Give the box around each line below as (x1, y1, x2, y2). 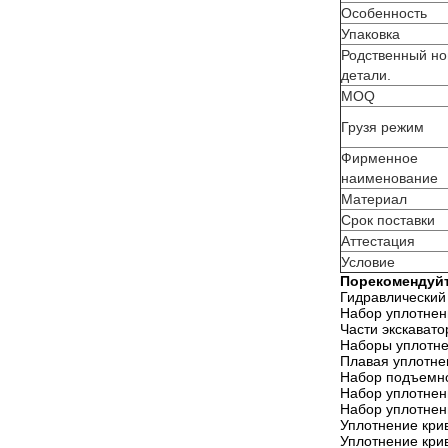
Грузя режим (341, 119, 424, 135)
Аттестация (341, 233, 415, 249)
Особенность (341, 5, 427, 21)
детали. (341, 67, 391, 83)
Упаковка (341, 26, 400, 42)
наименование (341, 170, 438, 186)
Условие (341, 254, 395, 270)
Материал (341, 191, 407, 207)
